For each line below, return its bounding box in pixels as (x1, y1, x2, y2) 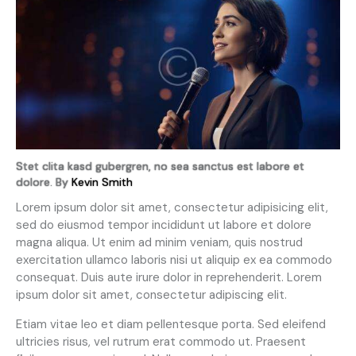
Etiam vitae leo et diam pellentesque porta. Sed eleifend (16, 315, 326, 332)
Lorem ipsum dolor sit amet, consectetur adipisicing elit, (16, 199, 328, 215)
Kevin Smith (72, 174, 133, 189)
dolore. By (16, 174, 72, 189)
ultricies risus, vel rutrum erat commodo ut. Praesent (16, 333, 306, 350)
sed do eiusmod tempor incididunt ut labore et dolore (16, 216, 311, 233)
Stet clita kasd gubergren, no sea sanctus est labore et (16, 158, 304, 173)
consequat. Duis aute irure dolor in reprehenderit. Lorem (16, 269, 322, 285)
